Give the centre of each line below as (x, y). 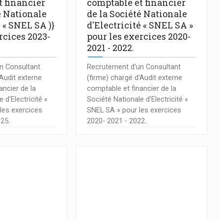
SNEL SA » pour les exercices (134, 110)
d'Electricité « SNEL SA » (140, 25)
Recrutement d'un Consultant (134, 67)
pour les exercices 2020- (138, 37)
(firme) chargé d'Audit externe (134, 78)
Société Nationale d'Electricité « (137, 99)
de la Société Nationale (137, 14)
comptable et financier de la (131, 88)
